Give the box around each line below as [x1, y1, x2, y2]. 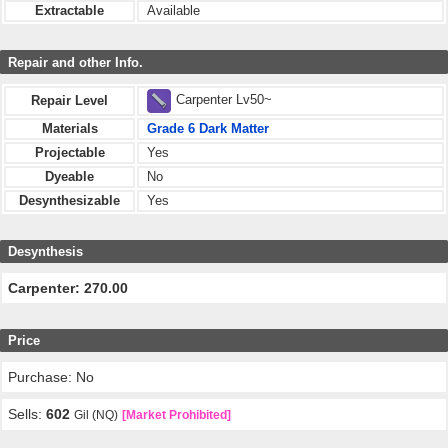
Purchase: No [8, 368, 95, 385]
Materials [41, 120, 98, 136]
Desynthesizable [19, 192, 120, 208]
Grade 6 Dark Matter [147, 120, 269, 136]
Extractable [35, 3, 104, 19]
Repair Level [31, 92, 108, 108]
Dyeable [45, 168, 94, 184]
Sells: [8, 405, 47, 422]
